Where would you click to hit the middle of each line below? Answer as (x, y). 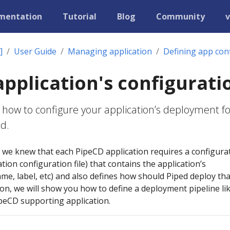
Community (180, 16)
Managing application (110, 51)
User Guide (35, 51)
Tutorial (80, 16)
